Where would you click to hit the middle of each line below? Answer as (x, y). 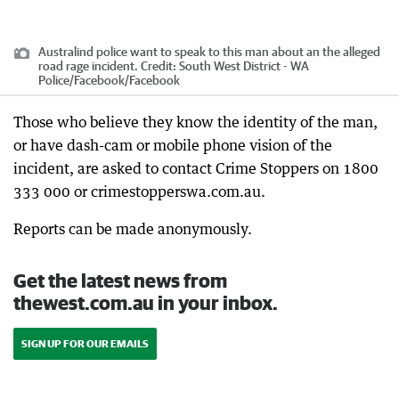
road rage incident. (88, 66)
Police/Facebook (81, 81)
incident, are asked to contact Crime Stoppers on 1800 (196, 169)
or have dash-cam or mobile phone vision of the (173, 146)
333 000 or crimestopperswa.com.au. (139, 192)
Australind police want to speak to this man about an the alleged (209, 52)
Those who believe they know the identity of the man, (195, 122)
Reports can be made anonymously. (133, 229)
